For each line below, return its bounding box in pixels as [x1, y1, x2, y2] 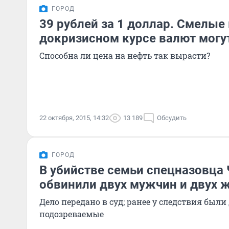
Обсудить [157, 114, 187, 122]
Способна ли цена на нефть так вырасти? [39, 50, 210, 61]
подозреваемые [39, 209, 104, 219]
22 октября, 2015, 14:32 [39, 114, 109, 122]
